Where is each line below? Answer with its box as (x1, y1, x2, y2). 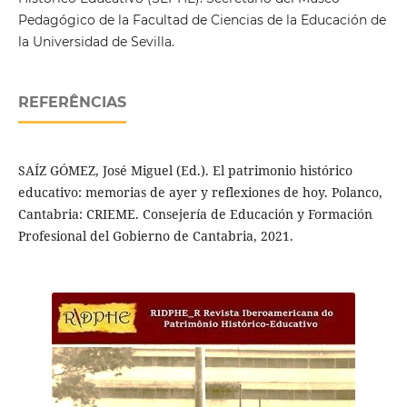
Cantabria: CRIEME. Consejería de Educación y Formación (17, 204, 372, 223)
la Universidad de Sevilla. (17, 33, 174, 50)
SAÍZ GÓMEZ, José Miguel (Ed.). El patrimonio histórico (17, 161, 352, 179)
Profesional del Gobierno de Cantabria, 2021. (17, 226, 293, 244)
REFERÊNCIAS (17, 93, 126, 111)
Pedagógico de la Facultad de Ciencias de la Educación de (17, 11, 386, 28)
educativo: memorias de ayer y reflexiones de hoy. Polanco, (17, 183, 382, 201)
